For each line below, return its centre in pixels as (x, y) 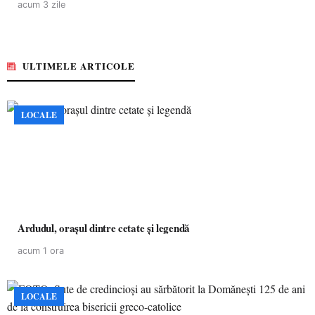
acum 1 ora (41, 251)
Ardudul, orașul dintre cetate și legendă (124, 228)
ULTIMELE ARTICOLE (79, 66)
